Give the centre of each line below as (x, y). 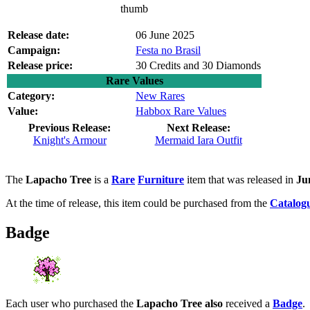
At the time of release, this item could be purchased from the (138, 203)
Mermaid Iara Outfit (198, 140)
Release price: (40, 65)
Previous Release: (70, 127)
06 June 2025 (165, 35)
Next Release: (198, 127)
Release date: (38, 35)
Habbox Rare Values (181, 111)
